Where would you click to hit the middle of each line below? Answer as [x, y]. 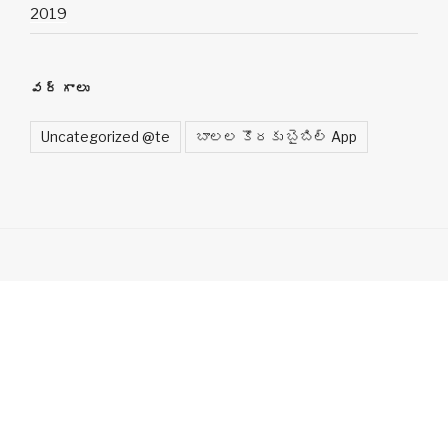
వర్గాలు [61, 88]
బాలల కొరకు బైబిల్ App [276, 136]
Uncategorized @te [105, 136]
